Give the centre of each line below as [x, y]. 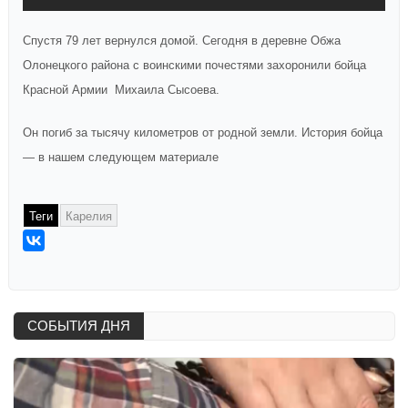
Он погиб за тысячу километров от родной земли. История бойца [203, 133]
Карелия [89, 217]
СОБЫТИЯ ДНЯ [79, 326]
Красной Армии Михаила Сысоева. [121, 90]
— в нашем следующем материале [121, 158]
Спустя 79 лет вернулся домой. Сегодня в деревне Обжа [182, 41]
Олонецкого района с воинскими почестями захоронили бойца [194, 66]
